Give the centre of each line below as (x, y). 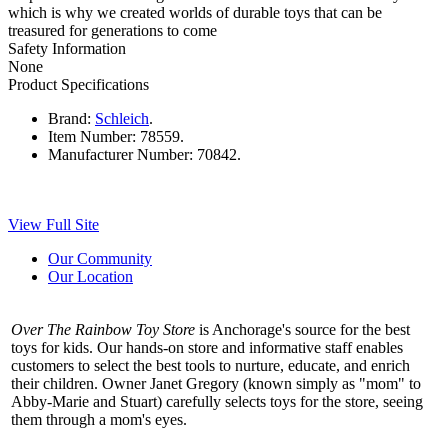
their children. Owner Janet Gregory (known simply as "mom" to (216, 383)
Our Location (90, 276)
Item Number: (92, 136)
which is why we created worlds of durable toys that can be (195, 12)
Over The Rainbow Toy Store (103, 329)
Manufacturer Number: (120, 154)
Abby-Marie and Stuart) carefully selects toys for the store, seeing (217, 401)
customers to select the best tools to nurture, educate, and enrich (210, 365)
